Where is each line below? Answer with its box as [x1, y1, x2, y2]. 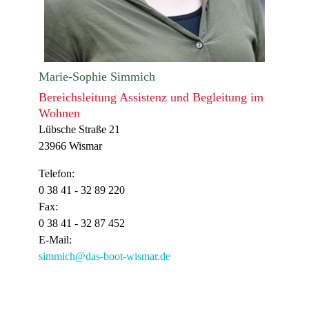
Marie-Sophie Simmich [39, 70, 155, 83]
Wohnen [39, 106, 80, 120]
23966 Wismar [39, 140, 102, 152]
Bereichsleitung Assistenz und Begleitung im [39, 90, 263, 104]
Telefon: [39, 168, 74, 179]
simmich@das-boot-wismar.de [39, 250, 170, 262]
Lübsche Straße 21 [39, 123, 120, 135]
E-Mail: [39, 234, 72, 246]
